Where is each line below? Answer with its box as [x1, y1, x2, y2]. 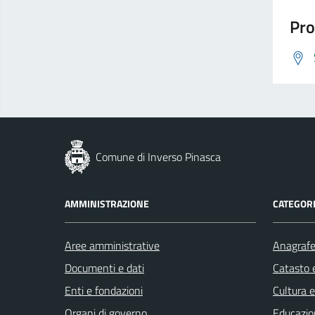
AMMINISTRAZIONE [65, 196, 149, 211]
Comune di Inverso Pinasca [96, 148, 221, 165]
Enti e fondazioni [65, 282, 143, 299]
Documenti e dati [65, 259, 144, 276]
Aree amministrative [65, 237, 160, 254]
